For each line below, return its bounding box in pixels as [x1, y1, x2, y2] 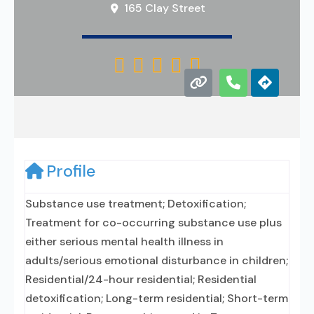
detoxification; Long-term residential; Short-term [25, 291, 288, 306]
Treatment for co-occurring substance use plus [25, 215, 282, 230]
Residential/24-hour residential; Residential [25, 272, 257, 287]
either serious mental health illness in [25, 234, 224, 249]
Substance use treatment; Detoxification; [25, 196, 246, 211]
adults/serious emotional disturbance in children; [25, 253, 288, 268]
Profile [46, 161, 95, 182]
